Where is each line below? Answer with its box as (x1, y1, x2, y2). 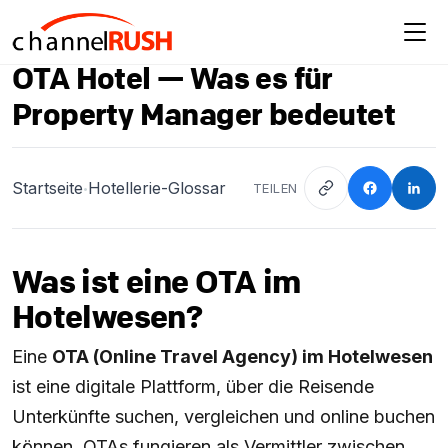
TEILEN (252, 180, 298, 196)
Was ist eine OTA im (12, 262, 301, 301)
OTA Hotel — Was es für (12, 60, 333, 96)
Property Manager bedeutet (12, 96, 395, 132)
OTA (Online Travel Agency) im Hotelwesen (52, 346, 433, 367)
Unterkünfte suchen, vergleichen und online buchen (12, 406, 435, 427)
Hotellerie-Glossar (88, 178, 226, 198)
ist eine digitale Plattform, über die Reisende (12, 376, 374, 397)
